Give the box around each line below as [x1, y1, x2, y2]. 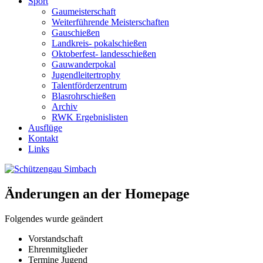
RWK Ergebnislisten [52, 112, 128, 122]
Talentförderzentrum [52, 80, 127, 90]
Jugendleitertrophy [52, 70, 120, 80]
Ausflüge [28, 123, 62, 133]
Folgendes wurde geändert [5, 213, 103, 224]
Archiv [52, 102, 77, 112]
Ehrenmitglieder [28, 244, 87, 254]
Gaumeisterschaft [52, 6, 116, 16]
